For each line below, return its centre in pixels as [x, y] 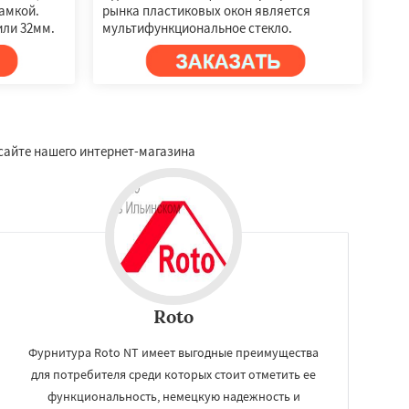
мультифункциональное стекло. [197, 27]
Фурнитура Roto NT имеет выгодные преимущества [173, 352]
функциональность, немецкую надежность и [173, 396]
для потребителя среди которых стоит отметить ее [173, 374]
